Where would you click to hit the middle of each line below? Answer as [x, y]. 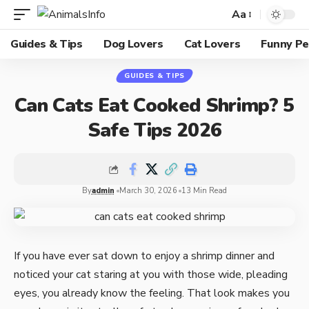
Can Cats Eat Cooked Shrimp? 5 [154, 106]
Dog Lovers [133, 44]
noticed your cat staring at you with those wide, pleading [151, 275]
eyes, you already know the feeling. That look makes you [152, 293]
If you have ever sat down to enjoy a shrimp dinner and [144, 256]
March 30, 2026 [148, 191]
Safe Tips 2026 [154, 130]
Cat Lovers [212, 44]
